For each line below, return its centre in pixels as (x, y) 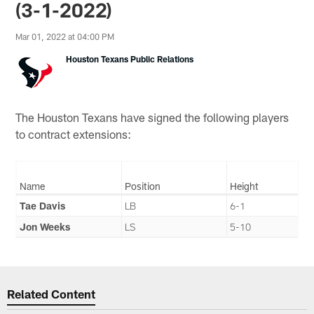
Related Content (52, 294)
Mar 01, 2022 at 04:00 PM (65, 37)
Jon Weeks (45, 226)
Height (245, 186)
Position (143, 186)
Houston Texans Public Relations (130, 59)
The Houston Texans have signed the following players (152, 117)
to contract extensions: (74, 134)
